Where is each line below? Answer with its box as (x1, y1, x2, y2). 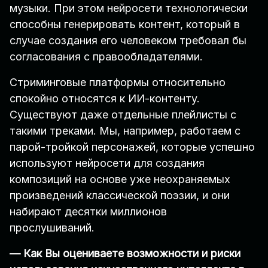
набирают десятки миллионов (10, 205, 167, 218)
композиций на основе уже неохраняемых (10, 173, 230, 186)
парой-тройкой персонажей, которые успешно (10, 141, 255, 154)
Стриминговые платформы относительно (10, 76, 226, 89)
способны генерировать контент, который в (10, 18, 240, 31)
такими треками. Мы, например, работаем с (10, 124, 240, 138)
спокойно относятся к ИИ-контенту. (10, 92, 200, 105)
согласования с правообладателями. (10, 50, 209, 63)
